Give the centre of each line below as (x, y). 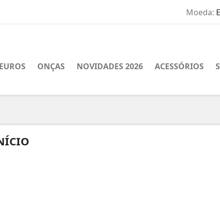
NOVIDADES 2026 (110, 66)
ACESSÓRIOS (179, 66)
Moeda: (200, 13)
